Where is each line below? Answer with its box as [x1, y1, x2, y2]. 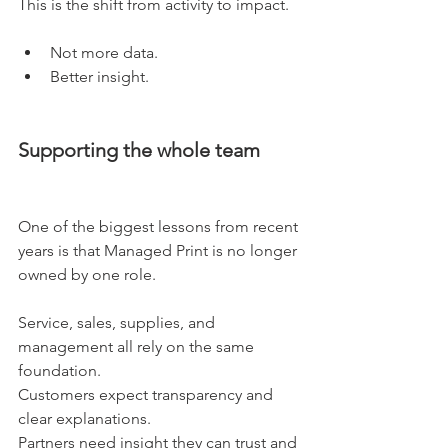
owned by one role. [18, 265, 156, 284]
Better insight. [50, 67, 149, 86]
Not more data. [50, 43, 158, 62]
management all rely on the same [18, 337, 258, 356]
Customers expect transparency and [18, 385, 277, 404]
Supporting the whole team [18, 138, 260, 162]
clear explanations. [18, 409, 151, 428]
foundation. [18, 361, 101, 380]
